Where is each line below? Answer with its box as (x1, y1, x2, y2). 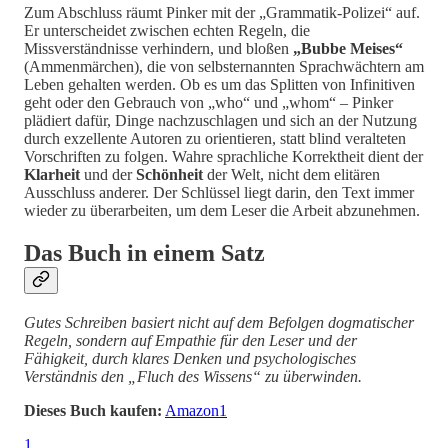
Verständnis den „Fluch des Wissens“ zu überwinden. (24, 367, 362, 385)
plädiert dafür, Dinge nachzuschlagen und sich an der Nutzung (24, 111, 417, 129)
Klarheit (24, 165, 80, 183)
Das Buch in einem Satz (24, 239, 265, 266)
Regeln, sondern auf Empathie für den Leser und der (24, 331, 357, 349)
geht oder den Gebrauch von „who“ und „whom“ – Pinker (24, 93, 393, 111)
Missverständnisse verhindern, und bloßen (24, 39, 293, 57)
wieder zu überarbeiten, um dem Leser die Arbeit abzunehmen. (24, 201, 420, 219)
